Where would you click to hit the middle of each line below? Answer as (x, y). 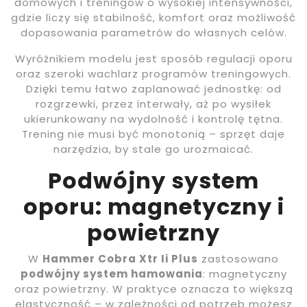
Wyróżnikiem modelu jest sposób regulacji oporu (153, 58)
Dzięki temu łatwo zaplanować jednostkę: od (153, 88)
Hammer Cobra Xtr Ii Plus (120, 258)
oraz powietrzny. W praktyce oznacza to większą (153, 288)
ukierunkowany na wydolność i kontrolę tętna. (153, 119)
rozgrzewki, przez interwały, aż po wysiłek (153, 103)
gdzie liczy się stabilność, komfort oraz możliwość (153, 17)
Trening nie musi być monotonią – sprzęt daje (153, 134)
